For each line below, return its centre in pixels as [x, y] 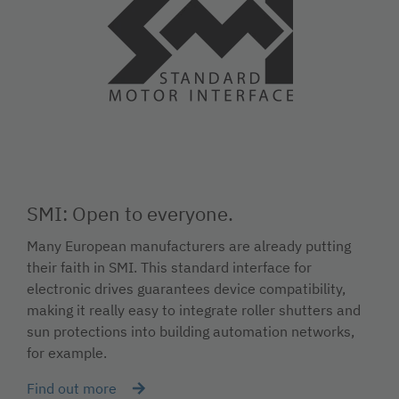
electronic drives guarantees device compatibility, [186, 289]
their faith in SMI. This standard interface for [169, 267]
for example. [67, 353]
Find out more [72, 388]
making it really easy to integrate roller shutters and [194, 310]
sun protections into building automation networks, [191, 331]
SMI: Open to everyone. [130, 213]
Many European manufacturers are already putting [189, 246]
